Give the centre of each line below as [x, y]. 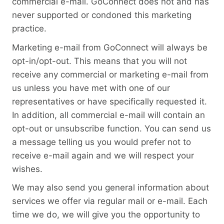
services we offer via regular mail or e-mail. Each [110, 201]
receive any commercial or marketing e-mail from [110, 74]
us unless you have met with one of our [91, 88]
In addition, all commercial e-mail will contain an [108, 115]
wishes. [27, 169]
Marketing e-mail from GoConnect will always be [110, 47]
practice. [29, 29]
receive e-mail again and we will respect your [103, 155]
